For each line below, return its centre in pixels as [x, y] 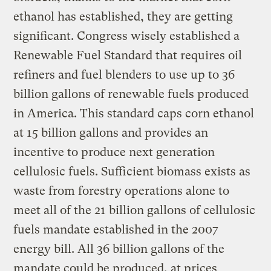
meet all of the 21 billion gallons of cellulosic [135, 210]
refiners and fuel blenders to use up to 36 [124, 74]
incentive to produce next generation [114, 152]
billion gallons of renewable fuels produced [131, 94]
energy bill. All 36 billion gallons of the [119, 249]
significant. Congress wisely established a [127, 36]
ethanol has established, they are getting [123, 16]
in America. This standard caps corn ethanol [134, 113]
